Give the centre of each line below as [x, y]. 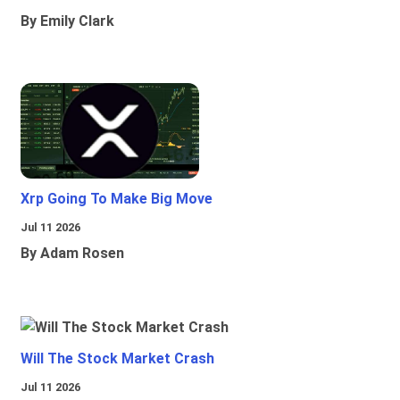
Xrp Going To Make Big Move [117, 199]
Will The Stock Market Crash [117, 359]
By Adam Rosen [72, 254]
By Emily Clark [67, 21]
